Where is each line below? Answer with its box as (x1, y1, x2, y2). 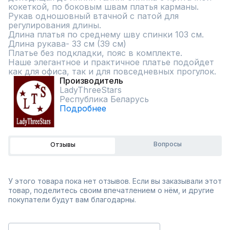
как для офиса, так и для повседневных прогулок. (8, 66, 216, 76)
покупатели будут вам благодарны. (8, 195, 136, 204)
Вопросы (153, 140, 182, 148)
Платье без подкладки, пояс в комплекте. (8, 48, 182, 58)
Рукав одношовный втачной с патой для (8, 11, 179, 21)
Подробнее (60, 103, 106, 113)
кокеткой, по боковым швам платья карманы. (8, 2, 199, 12)
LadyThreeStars (60, 85, 122, 95)
